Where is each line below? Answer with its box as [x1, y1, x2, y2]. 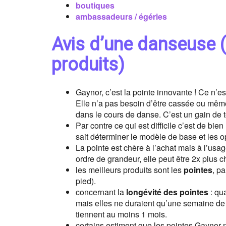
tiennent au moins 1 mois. [76, 208, 167, 220]
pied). [76, 175, 96, 187]
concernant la [76, 186, 126, 198]
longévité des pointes [126, 186, 208, 198]
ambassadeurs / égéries [76, 11, 167, 22]
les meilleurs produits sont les [76, 164, 184, 176]
